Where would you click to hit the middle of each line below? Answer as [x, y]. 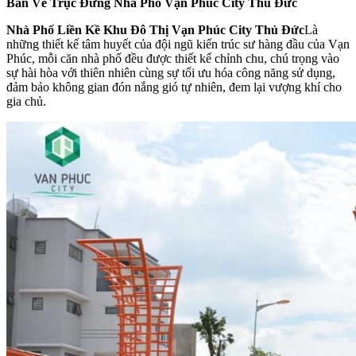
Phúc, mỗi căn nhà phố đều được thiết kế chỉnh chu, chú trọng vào [173, 58]
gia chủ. [26, 101]
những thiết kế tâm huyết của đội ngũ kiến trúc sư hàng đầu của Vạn [178, 44]
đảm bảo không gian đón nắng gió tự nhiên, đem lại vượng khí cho [174, 87]
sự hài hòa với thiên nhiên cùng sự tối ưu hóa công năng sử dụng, [171, 72]
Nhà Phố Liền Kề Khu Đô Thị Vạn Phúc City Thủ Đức [155, 29]
